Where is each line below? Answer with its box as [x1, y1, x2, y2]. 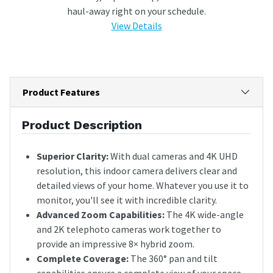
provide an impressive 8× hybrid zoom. [37, 237, 194, 250]
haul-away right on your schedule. [67, 4, 206, 17]
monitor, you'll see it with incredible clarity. [37, 193, 217, 206]
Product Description [22, 117, 142, 132]
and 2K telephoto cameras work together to [37, 222, 221, 235]
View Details [111, 19, 162, 32]
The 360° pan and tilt [129, 252, 218, 264]
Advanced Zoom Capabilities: [37, 208, 165, 221]
